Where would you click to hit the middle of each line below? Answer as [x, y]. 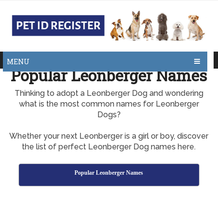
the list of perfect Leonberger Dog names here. [109, 147]
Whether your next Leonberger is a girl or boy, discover [109, 136]
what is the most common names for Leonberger [109, 104]
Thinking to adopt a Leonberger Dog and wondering [109, 93]
